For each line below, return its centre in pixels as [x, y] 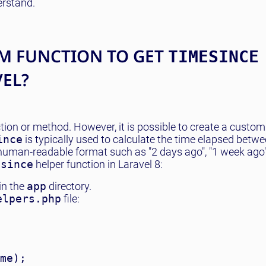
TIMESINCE [213, 57]
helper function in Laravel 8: [98, 164]
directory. [69, 186]
